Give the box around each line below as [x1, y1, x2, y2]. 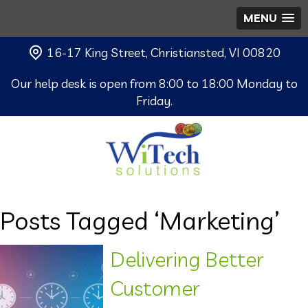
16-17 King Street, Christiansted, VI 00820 [44, 45, 280, 60]
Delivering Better [110, 245, 264, 272]
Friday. [135, 93, 173, 109]
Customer [110, 274, 200, 301]
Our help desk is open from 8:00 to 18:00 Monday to [10, 76, 298, 91]
